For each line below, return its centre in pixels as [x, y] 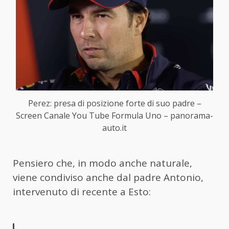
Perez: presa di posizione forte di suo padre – [114, 103]
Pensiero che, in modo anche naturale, [102, 163]
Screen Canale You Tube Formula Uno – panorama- [114, 115]
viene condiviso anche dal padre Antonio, [108, 177]
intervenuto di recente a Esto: [82, 191]
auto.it [114, 128]
